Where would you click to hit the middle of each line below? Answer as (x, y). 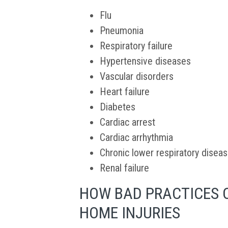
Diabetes (118, 107)
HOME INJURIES (130, 213)
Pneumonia (122, 31)
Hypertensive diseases (145, 61)
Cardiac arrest (127, 122)
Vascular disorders (138, 77)
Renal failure (124, 168)
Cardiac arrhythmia (136, 138)
